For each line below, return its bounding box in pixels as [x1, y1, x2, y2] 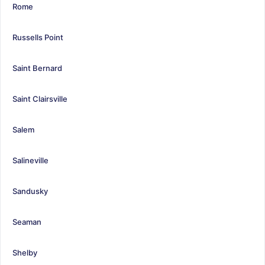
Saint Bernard [12, 63, 62, 73]
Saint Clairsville [12, 93, 67, 104]
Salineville [12, 155, 49, 165]
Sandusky [12, 186, 48, 196]
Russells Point [12, 32, 63, 42]
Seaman [12, 216, 41, 227]
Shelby [12, 247, 37, 257]
